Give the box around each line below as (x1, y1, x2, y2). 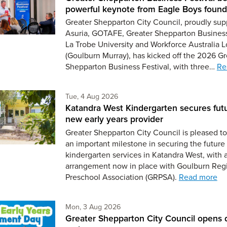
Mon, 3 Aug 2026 (65, 201, 121, 212)
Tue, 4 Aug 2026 (65, 91, 119, 102)
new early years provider (65, 112, 163, 126)
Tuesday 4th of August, (118, 90, 191, 101)
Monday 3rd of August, (120, 200, 193, 211)
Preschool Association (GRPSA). (65, 171, 179, 182)
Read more (178, 171, 217, 182)
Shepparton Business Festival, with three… (65, 61, 217, 72)
